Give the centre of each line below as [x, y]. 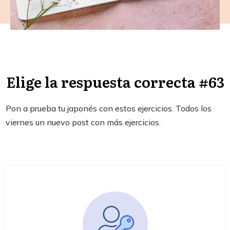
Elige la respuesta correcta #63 [115, 82]
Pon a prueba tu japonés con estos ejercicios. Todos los [109, 109]
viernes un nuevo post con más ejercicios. [83, 122]
